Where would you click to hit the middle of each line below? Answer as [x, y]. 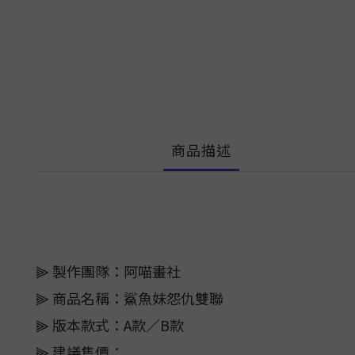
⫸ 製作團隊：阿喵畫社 [108, 271]
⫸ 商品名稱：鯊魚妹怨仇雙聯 [130, 298]
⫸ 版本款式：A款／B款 [110, 325]
